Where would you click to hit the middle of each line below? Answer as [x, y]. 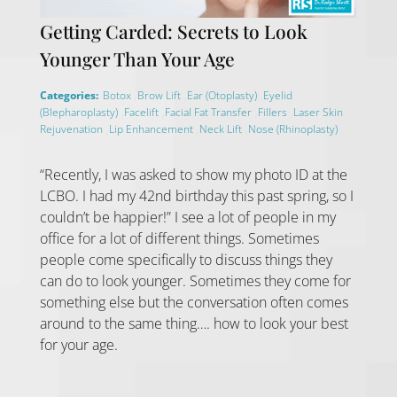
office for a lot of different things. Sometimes [179, 238]
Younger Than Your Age [137, 58]
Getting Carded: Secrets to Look [173, 31]
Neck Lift [222, 128]
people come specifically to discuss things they [186, 259]
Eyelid [277, 95]
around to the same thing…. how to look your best [194, 323]
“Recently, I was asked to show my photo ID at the [193, 174]
